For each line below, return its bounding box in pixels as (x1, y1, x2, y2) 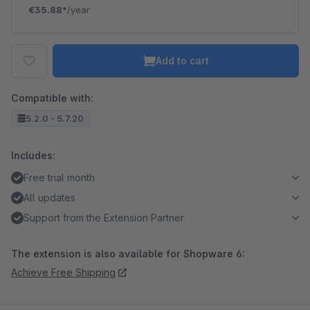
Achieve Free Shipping (11, 266, 116, 278)
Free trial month (24, 172, 95, 183)
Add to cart (155, 55, 209, 66)
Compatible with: (11, 92, 93, 104)
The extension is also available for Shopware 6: (11, 248, 245, 259)
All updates (24, 192, 75, 203)
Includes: (11, 149, 55, 161)
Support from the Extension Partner (24, 212, 184, 224)
